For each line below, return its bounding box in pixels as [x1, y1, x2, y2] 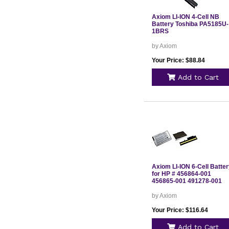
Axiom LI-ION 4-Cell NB [151, 13, 219, 20]
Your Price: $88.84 [151, 57, 205, 64]
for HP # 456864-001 [151, 170, 211, 177]
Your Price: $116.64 [151, 207, 208, 214]
